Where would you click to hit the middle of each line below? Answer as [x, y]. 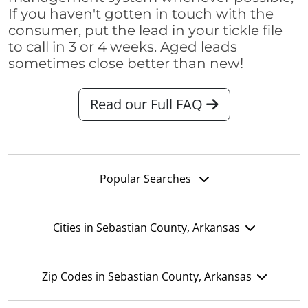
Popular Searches [146, 179]
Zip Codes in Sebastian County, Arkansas [146, 277]
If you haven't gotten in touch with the [141, 14]
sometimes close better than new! [126, 64]
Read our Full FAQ [148, 104]
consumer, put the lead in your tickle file [145, 31]
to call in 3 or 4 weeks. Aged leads [123, 47]
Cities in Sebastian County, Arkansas [146, 228]
